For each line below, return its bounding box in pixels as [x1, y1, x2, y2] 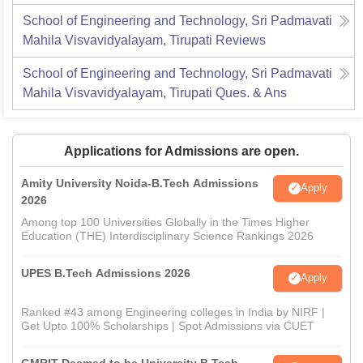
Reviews [216, 32, 266, 47]
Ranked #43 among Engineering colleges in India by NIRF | [21, 305, 325, 318]
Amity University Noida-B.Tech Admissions [21, 176, 258, 190]
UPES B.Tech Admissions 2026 [21, 266, 190, 280]
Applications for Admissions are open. [64, 143, 299, 158]
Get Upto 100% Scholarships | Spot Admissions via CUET [21, 318, 314, 332]
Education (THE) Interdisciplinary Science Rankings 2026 [21, 228, 314, 242]
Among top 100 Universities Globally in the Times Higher [21, 215, 310, 228]
